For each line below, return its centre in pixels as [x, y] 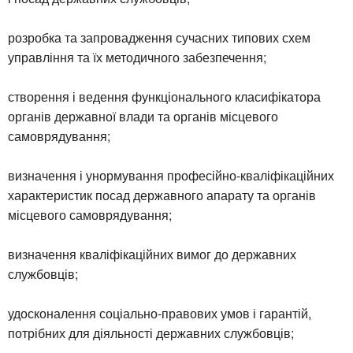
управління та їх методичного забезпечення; [137, 57]
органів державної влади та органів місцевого [143, 116]
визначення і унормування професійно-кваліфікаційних [171, 175]
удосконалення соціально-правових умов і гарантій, [160, 313]
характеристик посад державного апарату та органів [162, 195]
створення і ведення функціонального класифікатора [164, 96]
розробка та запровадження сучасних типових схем [159, 37]
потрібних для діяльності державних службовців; [151, 333]
